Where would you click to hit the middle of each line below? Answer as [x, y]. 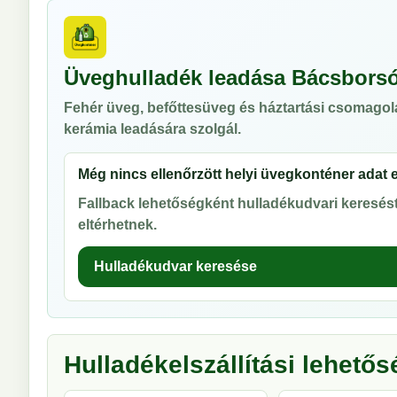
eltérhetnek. [117, 225]
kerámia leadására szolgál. [152, 129]
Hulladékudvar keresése [175, 266]
